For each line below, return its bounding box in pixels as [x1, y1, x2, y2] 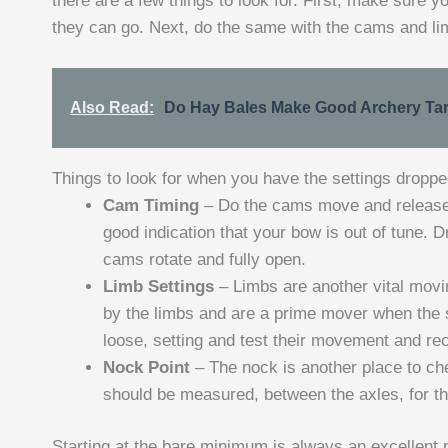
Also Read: [70, 98, 154, 116]
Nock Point [103, 357, 190, 377]
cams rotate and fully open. [103, 249, 306, 269]
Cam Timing [103, 195, 199, 215]
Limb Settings [103, 276, 214, 296]
